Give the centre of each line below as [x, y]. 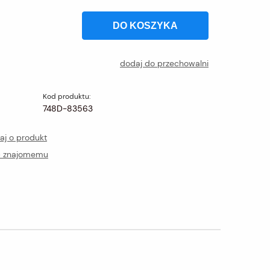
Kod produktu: [66, 96]
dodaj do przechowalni [164, 63]
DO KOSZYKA [145, 26]
